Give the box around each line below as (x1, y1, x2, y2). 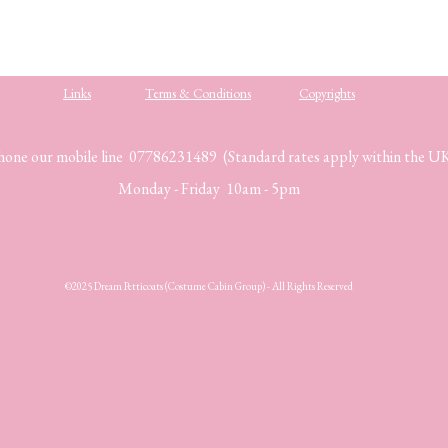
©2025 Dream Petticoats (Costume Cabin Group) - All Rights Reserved (65, 279, 353, 293)
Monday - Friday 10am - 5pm (118, 178, 300, 199)
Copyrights (299, 85, 355, 102)
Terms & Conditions (145, 85, 251, 102)
